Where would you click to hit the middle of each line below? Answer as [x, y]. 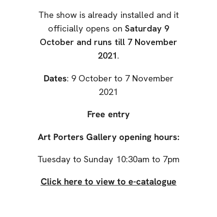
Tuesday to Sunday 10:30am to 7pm [108, 160]
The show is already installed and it [108, 15]
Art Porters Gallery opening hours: [108, 137]
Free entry [108, 115]
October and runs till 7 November [108, 42]
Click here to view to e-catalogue [108, 182]
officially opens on [86, 29]
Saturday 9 [147, 29]
